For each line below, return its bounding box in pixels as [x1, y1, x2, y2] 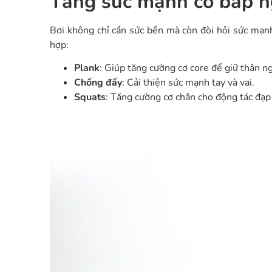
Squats [74, 90, 106, 104]
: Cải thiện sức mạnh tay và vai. [122, 76, 254, 90]
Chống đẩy [74, 76, 122, 90]
